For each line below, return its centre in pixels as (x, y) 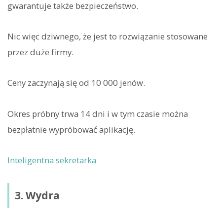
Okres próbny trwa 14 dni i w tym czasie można (98, 113)
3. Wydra (37, 195)
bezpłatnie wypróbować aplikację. (71, 129)
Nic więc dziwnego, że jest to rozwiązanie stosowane (108, 37)
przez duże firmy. (40, 52)
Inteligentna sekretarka (52, 160)
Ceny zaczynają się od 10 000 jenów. (76, 83)
